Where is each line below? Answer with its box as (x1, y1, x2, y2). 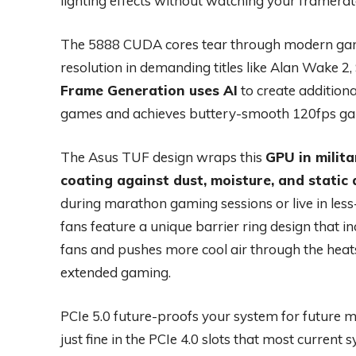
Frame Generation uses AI (60, 82, 238, 99)
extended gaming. (60, 264, 171, 281)
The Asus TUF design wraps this (60, 149, 265, 166)
